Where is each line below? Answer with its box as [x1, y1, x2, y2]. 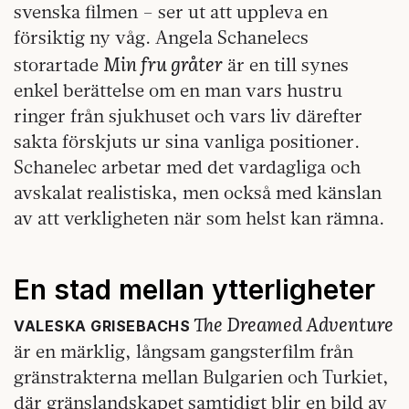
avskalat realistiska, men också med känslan [14, 181, 382, 204]
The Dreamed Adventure [190, 309, 393, 338]
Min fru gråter [103, 49, 223, 78]
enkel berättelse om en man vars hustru [14, 79, 342, 102]
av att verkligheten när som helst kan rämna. [14, 206, 384, 230]
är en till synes [223, 53, 349, 77]
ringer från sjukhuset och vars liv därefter [14, 104, 362, 128]
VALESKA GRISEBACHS [14, 317, 190, 336]
